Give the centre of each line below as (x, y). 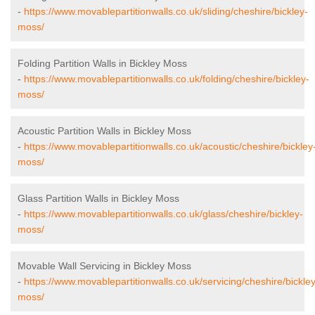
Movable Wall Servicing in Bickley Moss (104, 266)
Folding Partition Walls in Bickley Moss (102, 64)
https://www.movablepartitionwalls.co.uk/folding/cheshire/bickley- (167, 79)
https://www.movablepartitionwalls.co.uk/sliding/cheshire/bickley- (166, 12)
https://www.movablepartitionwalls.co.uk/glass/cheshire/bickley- (163, 214)
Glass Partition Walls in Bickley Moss (98, 199)
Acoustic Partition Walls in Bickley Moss (104, 131)
